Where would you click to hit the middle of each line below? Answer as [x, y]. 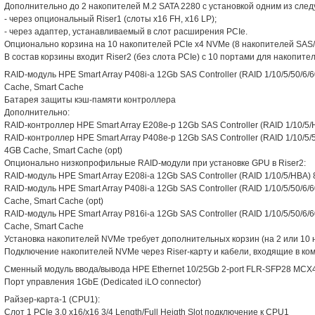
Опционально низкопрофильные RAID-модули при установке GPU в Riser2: [155, 163]
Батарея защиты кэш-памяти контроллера [90, 100]
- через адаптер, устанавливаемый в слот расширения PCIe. [126, 32]
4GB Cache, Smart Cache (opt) [63, 150]
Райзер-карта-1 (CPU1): [52, 300]
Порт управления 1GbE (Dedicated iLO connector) [103, 282]
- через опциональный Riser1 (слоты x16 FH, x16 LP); [110, 19]
